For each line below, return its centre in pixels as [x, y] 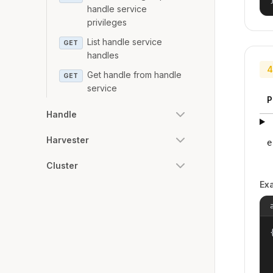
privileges [107, 22]
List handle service [125, 41]
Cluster [62, 165]
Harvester [68, 140]
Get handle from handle [135, 74]
